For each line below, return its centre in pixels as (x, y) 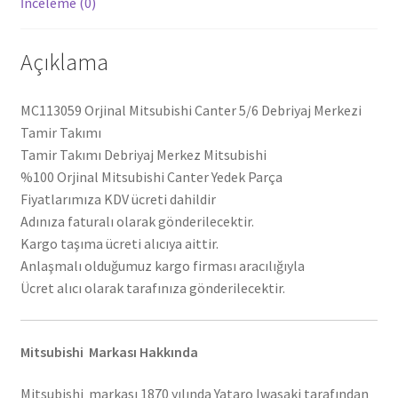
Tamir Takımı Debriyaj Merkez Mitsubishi (143, 155)
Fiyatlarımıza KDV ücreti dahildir (118, 199)
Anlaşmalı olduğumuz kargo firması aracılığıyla (162, 266)
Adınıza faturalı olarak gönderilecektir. (137, 222)
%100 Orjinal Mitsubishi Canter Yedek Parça (151, 177)
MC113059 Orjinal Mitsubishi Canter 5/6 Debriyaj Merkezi (191, 111)
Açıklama (64, 63)
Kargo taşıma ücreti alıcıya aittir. (119, 244)
